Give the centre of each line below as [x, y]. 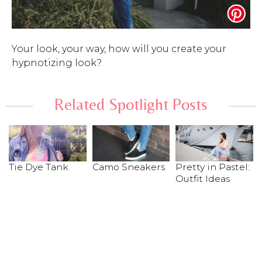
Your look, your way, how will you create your [119, 49]
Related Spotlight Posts [131, 104]
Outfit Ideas [203, 178]
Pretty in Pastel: [213, 167]
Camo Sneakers [128, 167]
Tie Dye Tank [39, 167]
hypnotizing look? [57, 63]
